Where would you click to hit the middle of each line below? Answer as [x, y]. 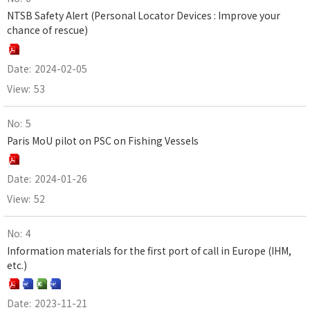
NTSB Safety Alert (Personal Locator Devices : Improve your [144, 16]
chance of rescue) [47, 30]
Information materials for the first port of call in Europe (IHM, [149, 250]
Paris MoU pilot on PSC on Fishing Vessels [103, 140]
